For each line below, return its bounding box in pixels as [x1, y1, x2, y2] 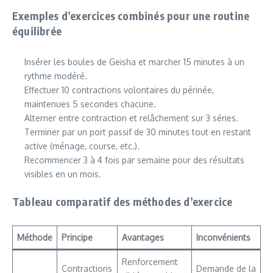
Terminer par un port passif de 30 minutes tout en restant [24, 127, 251, 138]
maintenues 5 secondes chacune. [24, 99, 156, 110]
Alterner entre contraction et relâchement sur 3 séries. [24, 113, 238, 124]
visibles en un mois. [24, 169, 101, 180]
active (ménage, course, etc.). [24, 141, 140, 152]
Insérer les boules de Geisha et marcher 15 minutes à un [24, 57, 244, 68]
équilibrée [12, 24, 62, 38]
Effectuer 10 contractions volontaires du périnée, [24, 85, 214, 96]
